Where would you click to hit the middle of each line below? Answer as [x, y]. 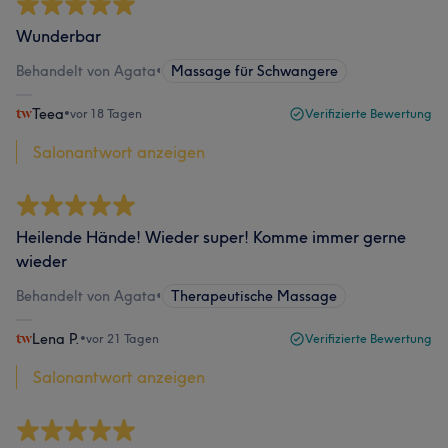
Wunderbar [58, 36]
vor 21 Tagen [122, 338]
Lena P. [56, 339]
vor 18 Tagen [106, 113]
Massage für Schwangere [254, 71]
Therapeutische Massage [254, 296]
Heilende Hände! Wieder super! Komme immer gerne [211, 237]
